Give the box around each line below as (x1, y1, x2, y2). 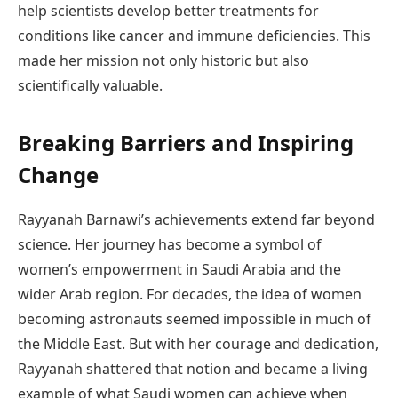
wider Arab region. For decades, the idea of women (18, 283, 362, 304)
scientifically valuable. (18, 76, 163, 96)
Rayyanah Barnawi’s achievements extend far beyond (18, 209, 375, 229)
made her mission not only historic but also (18, 51, 309, 71)
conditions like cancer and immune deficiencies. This (18, 26, 370, 46)
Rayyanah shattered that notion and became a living (18, 358, 368, 378)
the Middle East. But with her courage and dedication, (18, 333, 378, 354)
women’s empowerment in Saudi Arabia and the (18, 259, 341, 279)
